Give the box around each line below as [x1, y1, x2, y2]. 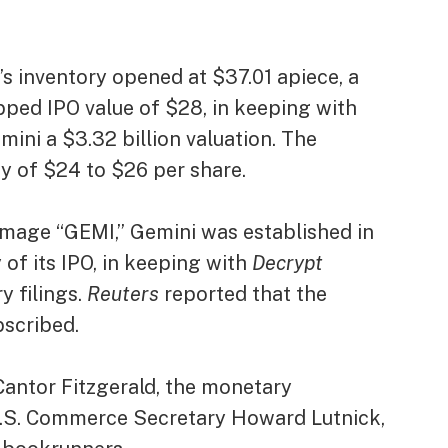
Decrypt [252, 251, 324, 275]
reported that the [164, 282, 328, 306]
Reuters [87, 282, 160, 306]
